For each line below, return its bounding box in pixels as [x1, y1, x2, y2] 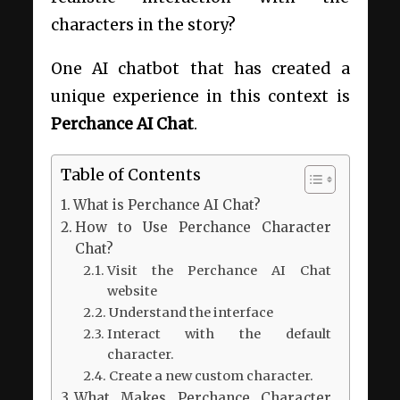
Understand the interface [108, 304, 273, 321]
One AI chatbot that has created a [50, 58, 350, 79]
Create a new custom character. [108, 367, 316, 384]
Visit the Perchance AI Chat [106, 262, 331, 279]
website [106, 282, 157, 299]
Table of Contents [60, 164, 201, 185]
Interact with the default [106, 325, 331, 342]
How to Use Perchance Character [74, 218, 331, 236]
